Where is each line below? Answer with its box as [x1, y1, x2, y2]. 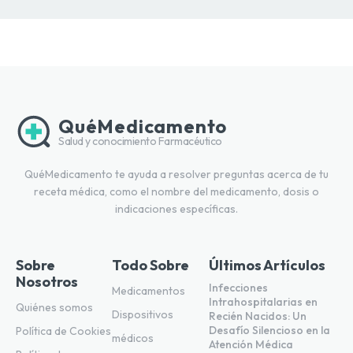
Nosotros [16, 273, 78, 292]
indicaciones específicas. [115, 202, 238, 217]
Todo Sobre [112, 256, 190, 275]
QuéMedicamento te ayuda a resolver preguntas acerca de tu [24, 167, 329, 182]
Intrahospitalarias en [208, 295, 318, 310]
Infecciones [208, 281, 268, 295]
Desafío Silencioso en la [208, 323, 330, 338]
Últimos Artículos [208, 256, 325, 275]
